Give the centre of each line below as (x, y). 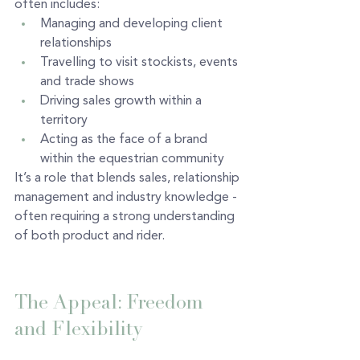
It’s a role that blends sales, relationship (129, 178)
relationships (76, 43)
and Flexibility (78, 328)
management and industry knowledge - (127, 197)
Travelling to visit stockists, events (141, 62)
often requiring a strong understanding (126, 217)
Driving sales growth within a (123, 101)
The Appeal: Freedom (112, 302)
